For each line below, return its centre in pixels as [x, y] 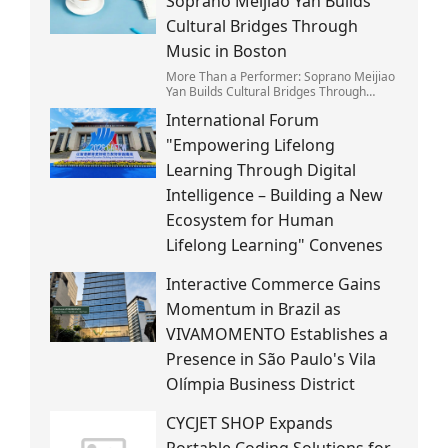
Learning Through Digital [261, 169]
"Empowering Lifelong [250, 144]
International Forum [242, 119]
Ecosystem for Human [250, 219]
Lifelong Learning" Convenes [274, 244]
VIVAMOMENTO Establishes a [277, 333]
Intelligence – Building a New [274, 194]
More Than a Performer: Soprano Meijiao [280, 76]
